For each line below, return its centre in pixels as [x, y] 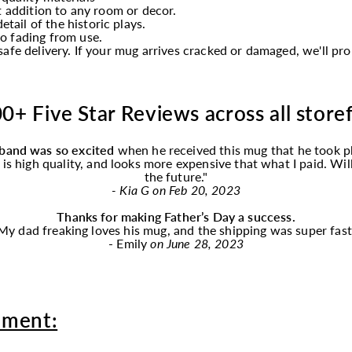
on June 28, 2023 [197, 243]
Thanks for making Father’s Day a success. [176, 216]
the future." [176, 176]
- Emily [130, 243]
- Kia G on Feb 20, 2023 [176, 190]
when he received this [177, 150]
